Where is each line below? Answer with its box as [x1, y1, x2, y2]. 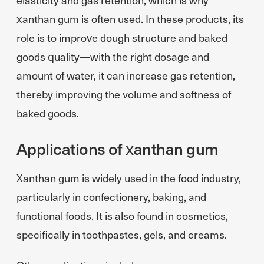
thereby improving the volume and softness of [16, 87, 231, 101]
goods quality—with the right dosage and [16, 49, 209, 64]
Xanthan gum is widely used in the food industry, [16, 170, 241, 185]
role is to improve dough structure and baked [16, 30, 227, 45]
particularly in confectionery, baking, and [16, 189, 206, 204]
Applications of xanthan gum [16, 137, 219, 159]
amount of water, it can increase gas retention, [16, 68, 235, 82]
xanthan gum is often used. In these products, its [16, 11, 244, 26]
